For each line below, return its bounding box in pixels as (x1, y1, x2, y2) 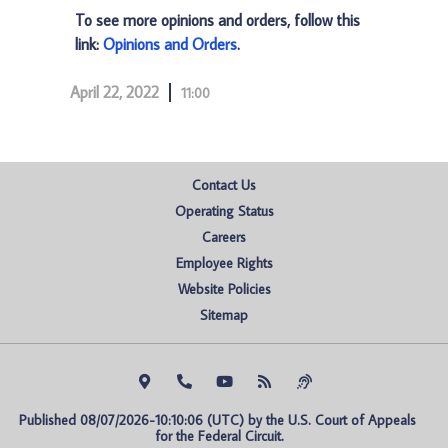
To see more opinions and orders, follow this (75, 10, 360, 30)
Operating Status (174, 202, 274, 220)
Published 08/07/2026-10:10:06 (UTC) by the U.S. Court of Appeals (18, 411, 416, 429)
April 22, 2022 (70, 82, 159, 102)
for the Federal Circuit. (154, 427, 284, 445)
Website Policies (177, 280, 271, 298)
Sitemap (200, 306, 248, 324)
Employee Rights (175, 254, 273, 272)
